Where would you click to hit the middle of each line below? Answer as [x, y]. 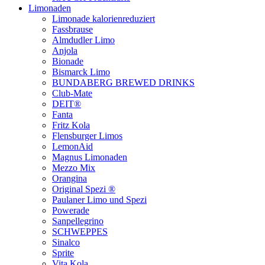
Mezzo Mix [74, 168]
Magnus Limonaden [90, 157]
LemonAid [72, 146]
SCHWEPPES [80, 232]
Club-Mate [72, 93]
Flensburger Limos [87, 136]
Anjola [65, 51]
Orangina [70, 178]
